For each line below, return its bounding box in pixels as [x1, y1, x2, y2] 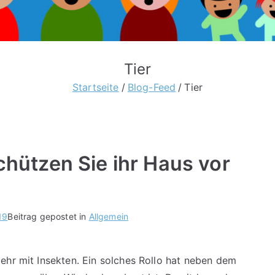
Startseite [72, 80, 119, 93]
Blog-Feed [127, 80, 176, 93]
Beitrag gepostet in [7, 211, 89, 222]
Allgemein [88, 211, 129, 222]
